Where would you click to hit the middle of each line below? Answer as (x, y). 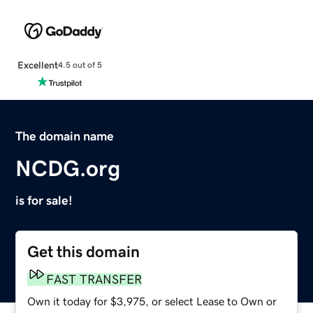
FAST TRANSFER (94, 279)
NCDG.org (68, 168)
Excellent (37, 65)
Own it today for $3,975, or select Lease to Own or (152, 301)
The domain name (65, 136)
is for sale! (44, 200)
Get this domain (84, 252)
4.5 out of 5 (80, 65)
